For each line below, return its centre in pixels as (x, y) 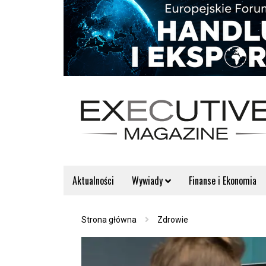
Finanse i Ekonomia (223, 180)
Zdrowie (173, 220)
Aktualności (93, 180)
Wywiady (148, 180)
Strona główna (109, 220)
